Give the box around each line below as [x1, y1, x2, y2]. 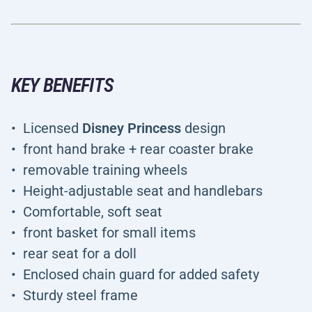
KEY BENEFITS [11, 74, 114, 97]
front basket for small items [23, 224, 196, 241]
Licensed [23, 120, 82, 136]
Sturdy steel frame [23, 287, 138, 304]
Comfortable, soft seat [23, 203, 162, 220]
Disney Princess [82, 120, 181, 136]
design [181, 120, 226, 136]
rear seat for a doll [23, 245, 136, 262]
